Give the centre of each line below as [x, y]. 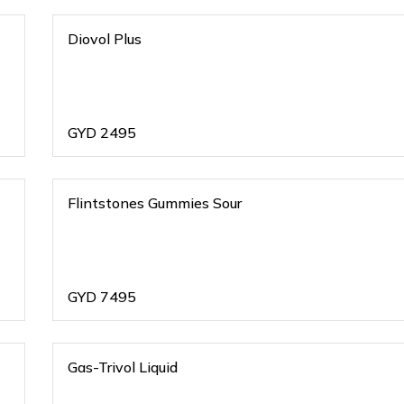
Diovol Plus [105, 39]
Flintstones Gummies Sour [195, 203]
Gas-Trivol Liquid [124, 367]
